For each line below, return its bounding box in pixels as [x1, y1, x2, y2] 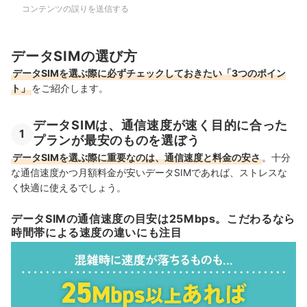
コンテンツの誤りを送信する [22, 3, 129, 14]
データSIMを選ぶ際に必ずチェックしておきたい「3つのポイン [12, 67, 286, 79]
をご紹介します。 [32, 82, 108, 95]
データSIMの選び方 [11, 47, 138, 64]
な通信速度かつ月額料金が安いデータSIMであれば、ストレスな [11, 167, 287, 179]
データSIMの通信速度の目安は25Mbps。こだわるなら [11, 212, 295, 226]
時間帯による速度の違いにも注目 [11, 225, 182, 240]
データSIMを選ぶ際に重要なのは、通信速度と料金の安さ [12, 151, 260, 164]
